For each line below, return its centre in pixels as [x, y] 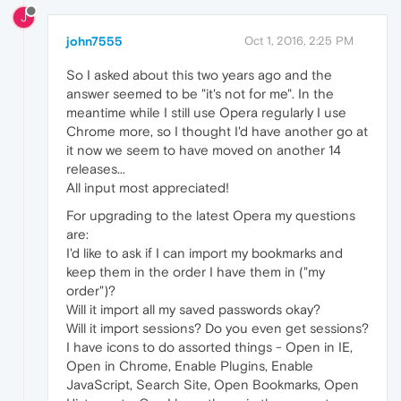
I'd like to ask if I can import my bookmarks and [205, 253]
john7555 [94, 42]
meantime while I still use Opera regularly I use [206, 113]
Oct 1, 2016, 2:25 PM [299, 41]
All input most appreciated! [148, 188]
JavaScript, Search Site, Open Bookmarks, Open [213, 385]
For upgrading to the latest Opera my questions [211, 216]
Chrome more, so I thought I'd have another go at [217, 132]
